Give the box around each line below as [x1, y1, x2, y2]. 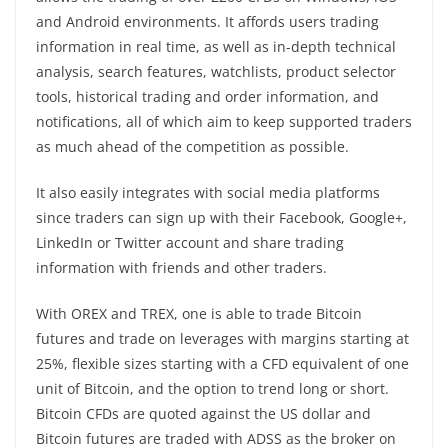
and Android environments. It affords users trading [36, 11, 379, 31]
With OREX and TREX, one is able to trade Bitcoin [36, 303, 362, 323]
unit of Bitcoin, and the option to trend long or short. [36, 378, 389, 398]
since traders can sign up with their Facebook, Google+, [36, 207, 407, 227]
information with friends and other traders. [36, 257, 327, 277]
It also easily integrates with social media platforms [36, 182, 380, 202]
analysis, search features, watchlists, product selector [36, 61, 396, 81]
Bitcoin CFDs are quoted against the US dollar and [36, 403, 371, 423]
